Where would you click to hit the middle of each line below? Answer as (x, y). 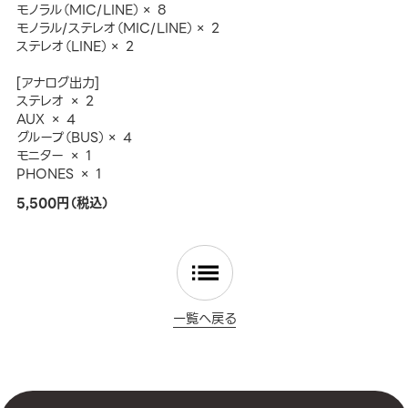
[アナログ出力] (57, 82)
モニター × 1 (54, 155)
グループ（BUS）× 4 (74, 137)
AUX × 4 (46, 119)
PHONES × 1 (59, 173)
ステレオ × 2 (55, 101)
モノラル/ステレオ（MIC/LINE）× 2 (118, 28)
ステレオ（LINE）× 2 (75, 46)
